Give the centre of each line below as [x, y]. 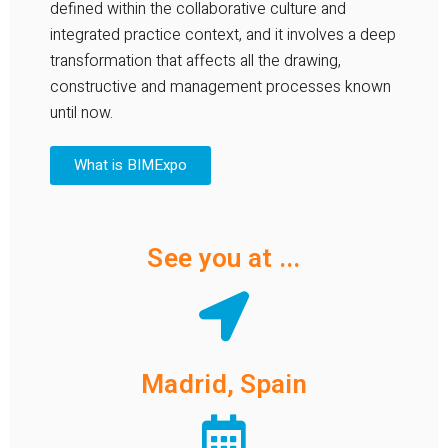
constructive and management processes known [220, 86]
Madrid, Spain [224, 383]
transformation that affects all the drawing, [195, 60]
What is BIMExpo [130, 164]
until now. [81, 112]
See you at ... [224, 257]
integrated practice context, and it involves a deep [223, 34]
